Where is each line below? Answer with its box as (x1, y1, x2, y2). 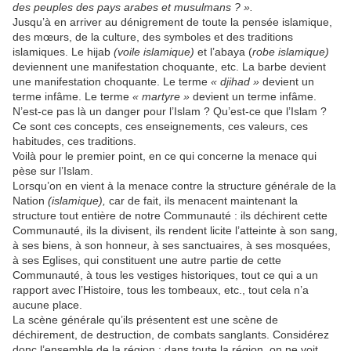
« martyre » (132, 90, 190, 103)
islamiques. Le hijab (13, 45, 114, 59)
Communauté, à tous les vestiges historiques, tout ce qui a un (13, 269, 318, 282)
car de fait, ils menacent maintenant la (106, 194, 298, 208)
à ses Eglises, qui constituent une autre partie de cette (13, 254, 281, 267)
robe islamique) (252, 45, 329, 59)
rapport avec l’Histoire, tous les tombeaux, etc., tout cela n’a (13, 284, 309, 297)
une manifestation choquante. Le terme (13, 75, 211, 89)
